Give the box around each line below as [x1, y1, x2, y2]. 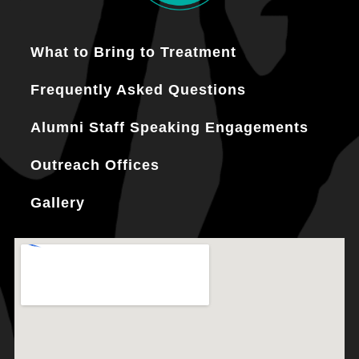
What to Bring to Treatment [30, 43, 236, 60]
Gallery [30, 194, 85, 211]
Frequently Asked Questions [30, 81, 246, 98]
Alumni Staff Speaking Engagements [30, 119, 309, 135]
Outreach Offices [30, 156, 159, 173]
